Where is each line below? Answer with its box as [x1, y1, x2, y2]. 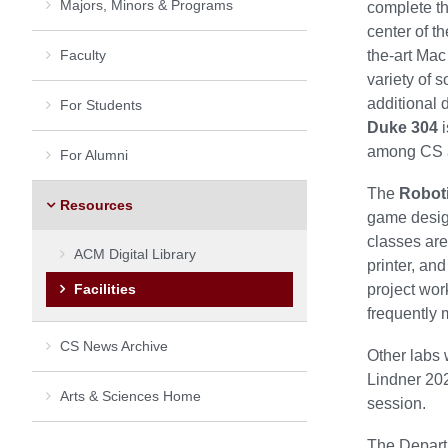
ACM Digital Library [74, 245, 196, 262]
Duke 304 [367, 119, 438, 137]
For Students [60, 96, 142, 113]
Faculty [60, 46, 106, 63]
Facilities [74, 280, 136, 297]
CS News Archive [60, 337, 168, 354]
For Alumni [60, 146, 128, 163]
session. [367, 395, 426, 413]
